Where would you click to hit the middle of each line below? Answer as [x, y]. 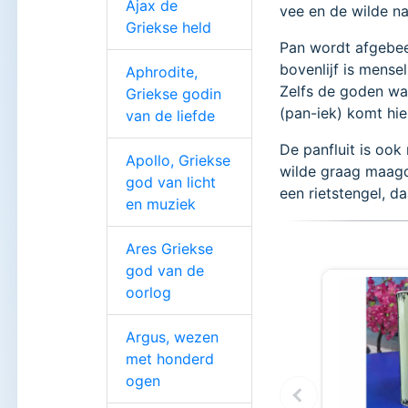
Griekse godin [173, 93]
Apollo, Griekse [178, 160]
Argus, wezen [172, 337]
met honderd [170, 358]
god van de [165, 270]
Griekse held [168, 27]
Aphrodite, [162, 71]
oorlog [148, 292]
